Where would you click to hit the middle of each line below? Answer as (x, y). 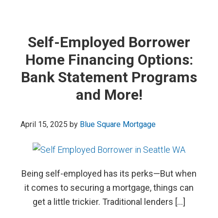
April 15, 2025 (44, 124)
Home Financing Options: (109, 60)
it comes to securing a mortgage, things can (109, 188)
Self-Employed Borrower (109, 42)
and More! (109, 95)
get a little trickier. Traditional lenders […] (109, 202)
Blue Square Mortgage (118, 124)
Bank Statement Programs (109, 77)
